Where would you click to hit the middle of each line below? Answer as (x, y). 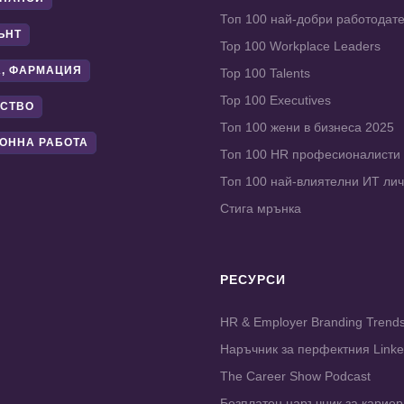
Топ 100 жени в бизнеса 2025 (307, 128)
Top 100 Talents (265, 73)
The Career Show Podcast (295, 376)
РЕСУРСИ (253, 280)
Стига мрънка (261, 209)
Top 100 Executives (275, 101)
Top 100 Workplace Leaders (300, 46)
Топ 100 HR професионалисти (310, 155)
